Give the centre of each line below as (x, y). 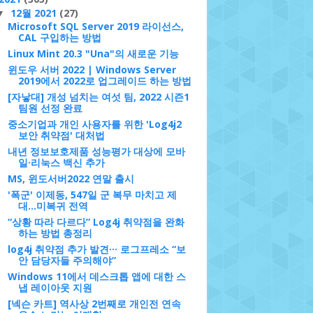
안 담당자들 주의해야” (67, 260)
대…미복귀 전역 (53, 206)
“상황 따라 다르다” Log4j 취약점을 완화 (96, 222)
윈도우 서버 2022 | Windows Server (92, 70)
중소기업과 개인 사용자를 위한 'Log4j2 (94, 124)
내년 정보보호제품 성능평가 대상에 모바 (96, 151)
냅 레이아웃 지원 (55, 287)
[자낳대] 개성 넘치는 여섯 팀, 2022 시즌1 (98, 97)
